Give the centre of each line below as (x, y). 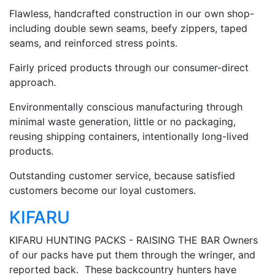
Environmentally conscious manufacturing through (126, 107)
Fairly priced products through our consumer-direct (129, 67)
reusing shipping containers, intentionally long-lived (129, 136)
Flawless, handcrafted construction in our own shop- (132, 13)
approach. (33, 82)
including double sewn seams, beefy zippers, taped (128, 28)
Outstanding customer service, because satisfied (122, 175)
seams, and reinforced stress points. (93, 43)
